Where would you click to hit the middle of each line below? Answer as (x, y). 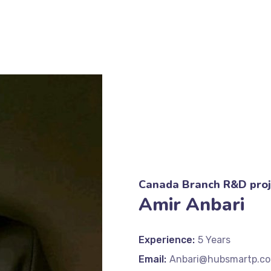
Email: (152, 259)
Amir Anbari (191, 205)
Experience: (167, 240)
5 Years (214, 240)
